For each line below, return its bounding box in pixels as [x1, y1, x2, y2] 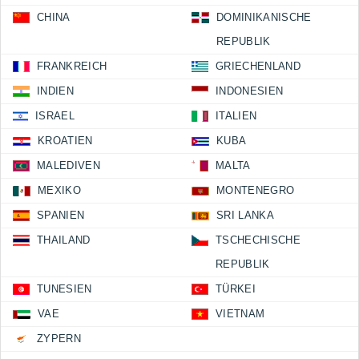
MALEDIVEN [37, 159, 100, 171]
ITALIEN [216, 110, 257, 122]
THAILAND [37, 234, 91, 246]
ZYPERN [37, 333, 81, 345]
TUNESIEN [37, 283, 92, 295]
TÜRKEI [216, 283, 256, 295]
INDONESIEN [216, 85, 284, 97]
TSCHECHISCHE [216, 234, 301, 246]
